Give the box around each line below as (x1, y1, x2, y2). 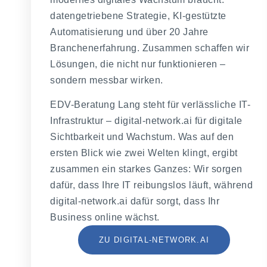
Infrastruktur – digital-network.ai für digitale (50, 116, 243, 126)
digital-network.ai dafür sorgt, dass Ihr (50, 196, 219, 207)
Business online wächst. (50, 212, 162, 223)
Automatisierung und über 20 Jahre (50, 26, 209, 37)
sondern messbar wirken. (50, 74, 163, 85)
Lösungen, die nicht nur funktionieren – (50, 58, 226, 69)
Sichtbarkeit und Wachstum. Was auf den (50, 132, 234, 142)
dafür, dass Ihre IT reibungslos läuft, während (50, 180, 253, 191)
